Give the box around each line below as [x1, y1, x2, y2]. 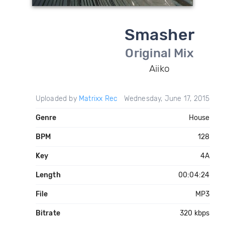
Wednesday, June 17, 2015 [124, 94, 210, 103]
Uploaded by [35, 94, 79, 103]
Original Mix [125, 46, 194, 60]
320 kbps [179, 209, 210, 217]
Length [35, 171, 61, 179]
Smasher [124, 25, 195, 44]
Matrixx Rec [78, 94, 118, 103]
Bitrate [35, 209, 60, 217]
